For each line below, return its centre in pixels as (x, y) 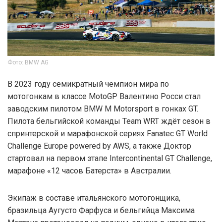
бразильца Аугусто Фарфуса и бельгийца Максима (101, 210)
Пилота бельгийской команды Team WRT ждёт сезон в (109, 121)
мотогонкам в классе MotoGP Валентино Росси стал (104, 96)
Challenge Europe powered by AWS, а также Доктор (99, 146)
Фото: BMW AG (28, 62)
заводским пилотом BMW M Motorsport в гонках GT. (103, 109)
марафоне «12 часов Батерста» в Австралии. (89, 170)
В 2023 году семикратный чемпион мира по (88, 84)
